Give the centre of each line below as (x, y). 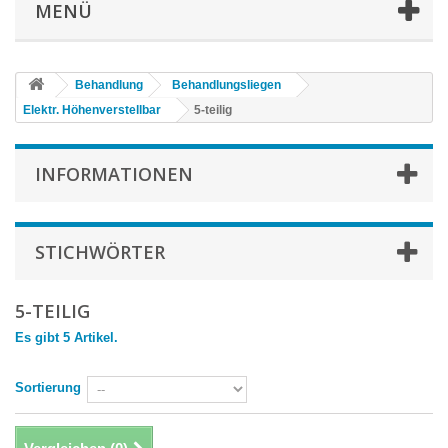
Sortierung (48, 387)
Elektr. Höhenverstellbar (92, 109)
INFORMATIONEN (114, 173)
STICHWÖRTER (100, 251)
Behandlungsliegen (226, 84)
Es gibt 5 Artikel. (66, 337)
